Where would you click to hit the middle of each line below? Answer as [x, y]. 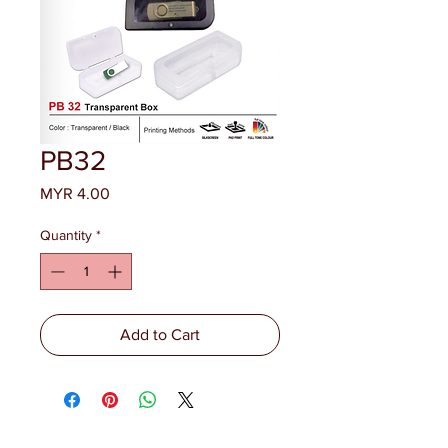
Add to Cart [160, 334]
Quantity [66, 235]
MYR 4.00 [75, 193]
